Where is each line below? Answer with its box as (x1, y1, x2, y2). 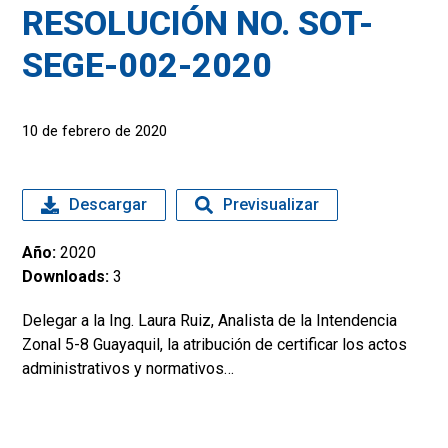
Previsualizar (223, 195, 320, 214)
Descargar (69, 195, 148, 214)
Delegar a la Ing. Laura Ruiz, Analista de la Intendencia (22, 311, 398, 330)
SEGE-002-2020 (22, 45, 273, 85)
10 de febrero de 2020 (22, 122, 168, 140)
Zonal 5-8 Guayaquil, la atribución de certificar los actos (22, 335, 408, 354)
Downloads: (22, 267, 114, 286)
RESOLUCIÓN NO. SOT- (22, 3, 374, 43)
